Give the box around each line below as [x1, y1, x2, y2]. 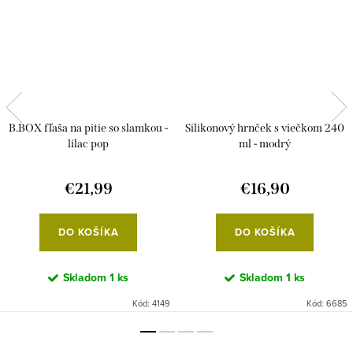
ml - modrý [239, 137, 291, 151]
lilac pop [68, 137, 109, 151]
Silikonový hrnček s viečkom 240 [185, 121, 344, 136]
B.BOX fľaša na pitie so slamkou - [9, 121, 168, 136]
